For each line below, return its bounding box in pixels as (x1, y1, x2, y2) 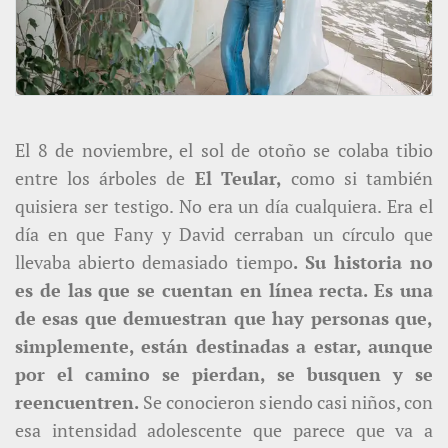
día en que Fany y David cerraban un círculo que (15, 221, 433, 246)
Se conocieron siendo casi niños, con (139, 389, 433, 414)
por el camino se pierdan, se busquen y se (15, 361, 433, 386)
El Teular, (184, 165, 283, 190)
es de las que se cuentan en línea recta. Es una (15, 277, 433, 302)
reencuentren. (15, 389, 139, 414)
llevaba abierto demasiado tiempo (15, 249, 293, 274)
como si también (282, 165, 433, 190)
